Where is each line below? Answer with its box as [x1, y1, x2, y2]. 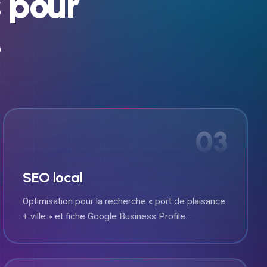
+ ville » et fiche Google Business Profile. [23, 210, 188, 222]
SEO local [23, 168, 82, 186]
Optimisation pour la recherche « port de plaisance [23, 195, 226, 207]
